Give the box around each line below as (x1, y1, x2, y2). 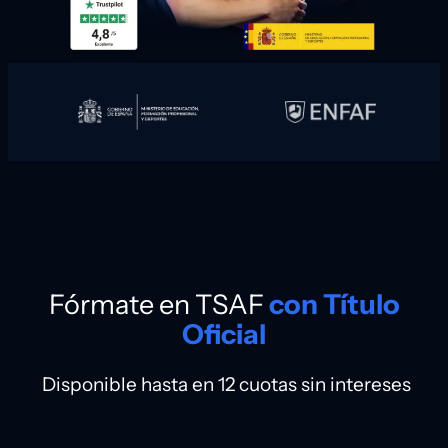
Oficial (182, 317, 266, 352)
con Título (268, 287, 400, 322)
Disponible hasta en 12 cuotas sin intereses (37, 372, 411, 397)
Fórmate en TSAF (48, 287, 269, 322)
